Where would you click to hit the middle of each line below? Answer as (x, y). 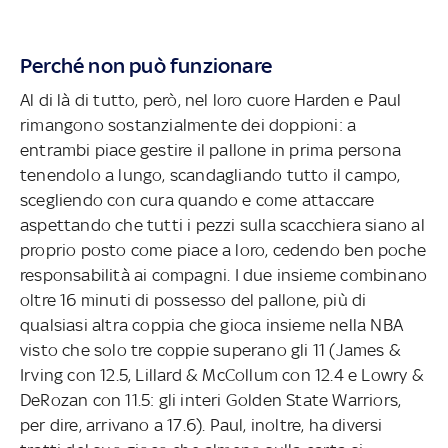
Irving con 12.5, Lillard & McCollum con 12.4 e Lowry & (222, 374)
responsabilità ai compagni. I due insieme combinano (224, 274)
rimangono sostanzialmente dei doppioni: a (188, 124)
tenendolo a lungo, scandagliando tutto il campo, (210, 174)
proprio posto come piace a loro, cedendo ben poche (223, 249)
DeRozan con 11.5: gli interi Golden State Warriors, (211, 399)
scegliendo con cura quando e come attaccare (197, 199)
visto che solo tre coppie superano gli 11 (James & (210, 349)
